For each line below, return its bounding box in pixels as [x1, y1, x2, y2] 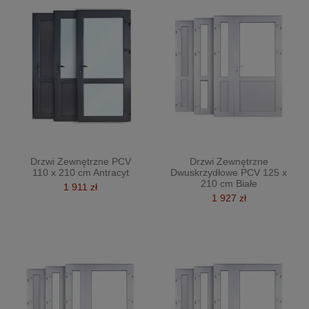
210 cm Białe [200, 177, 257, 189]
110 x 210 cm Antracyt [32, 166, 129, 178]
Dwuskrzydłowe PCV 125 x [170, 166, 287, 178]
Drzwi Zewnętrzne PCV [30, 155, 131, 167]
